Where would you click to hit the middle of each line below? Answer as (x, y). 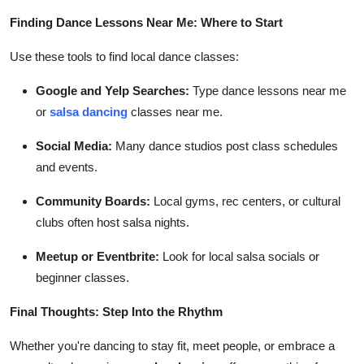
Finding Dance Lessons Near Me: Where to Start (146, 22)
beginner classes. (82, 277)
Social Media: (74, 145)
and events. (67, 167)
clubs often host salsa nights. (113, 222)
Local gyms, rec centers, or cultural (245, 201)
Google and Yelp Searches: (113, 90)
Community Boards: (93, 201)
